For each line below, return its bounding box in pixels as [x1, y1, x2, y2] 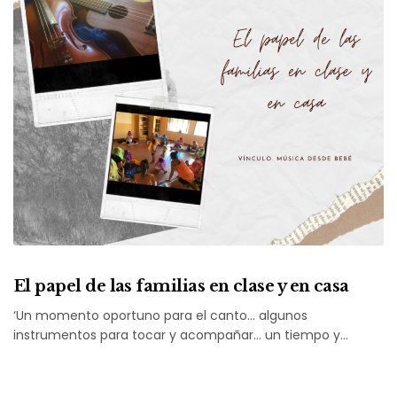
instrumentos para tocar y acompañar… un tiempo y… [13, 325, 349, 344]
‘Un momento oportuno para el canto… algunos [13, 306, 308, 324]
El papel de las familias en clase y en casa [13, 276, 349, 296]
